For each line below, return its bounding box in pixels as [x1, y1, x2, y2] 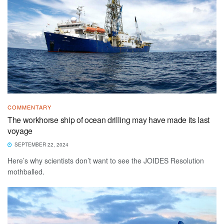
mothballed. [7, 166, 44, 177]
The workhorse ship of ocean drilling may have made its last [7, 114, 210, 126]
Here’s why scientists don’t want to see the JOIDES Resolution [7, 155, 204, 166]
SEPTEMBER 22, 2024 [13, 141, 68, 148]
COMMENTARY [7, 103, 51, 111]
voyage [7, 125, 33, 137]
